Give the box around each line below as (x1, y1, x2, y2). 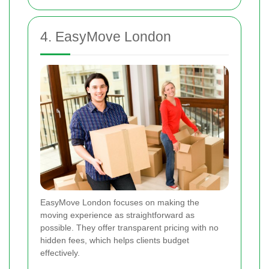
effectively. (40, 248, 80, 258)
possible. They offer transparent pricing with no (40, 223, 219, 233)
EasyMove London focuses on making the (40, 198, 199, 208)
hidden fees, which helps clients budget (40, 235, 189, 246)
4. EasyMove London (40, 29, 171, 44)
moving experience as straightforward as (40, 210, 195, 220)
